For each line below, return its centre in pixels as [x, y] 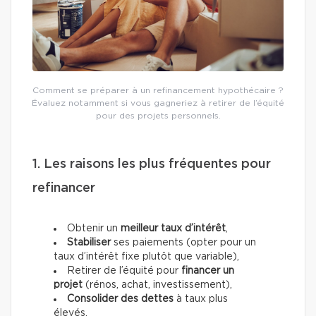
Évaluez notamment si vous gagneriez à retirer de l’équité [158, 103]
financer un [208, 271]
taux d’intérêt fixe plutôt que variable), [146, 257]
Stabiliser [89, 243]
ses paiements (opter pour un [183, 243]
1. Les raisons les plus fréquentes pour [152, 165]
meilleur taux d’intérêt [173, 229]
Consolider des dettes [120, 299]
